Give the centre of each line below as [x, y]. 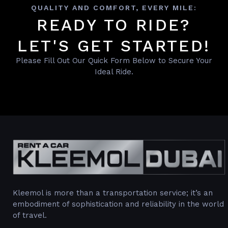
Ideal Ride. [114, 72]
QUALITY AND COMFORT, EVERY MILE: [114, 7]
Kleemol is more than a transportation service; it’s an [113, 193]
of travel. [30, 216]
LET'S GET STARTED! [114, 46]
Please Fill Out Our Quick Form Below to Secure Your [114, 60]
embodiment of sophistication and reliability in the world [118, 204]
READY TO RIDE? [114, 25]
